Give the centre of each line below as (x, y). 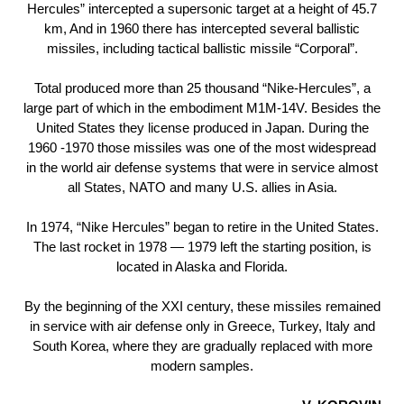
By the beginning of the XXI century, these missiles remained (202, 307)
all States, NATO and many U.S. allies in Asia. (202, 188)
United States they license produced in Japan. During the (202, 128)
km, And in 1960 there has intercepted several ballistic (202, 29)
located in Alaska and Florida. (202, 267)
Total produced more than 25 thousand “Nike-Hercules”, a (202, 88)
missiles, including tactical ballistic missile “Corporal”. (202, 49)
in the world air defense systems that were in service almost (202, 168)
